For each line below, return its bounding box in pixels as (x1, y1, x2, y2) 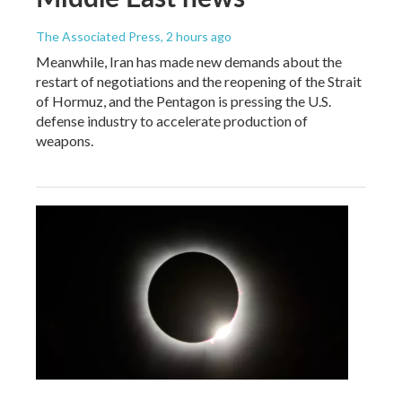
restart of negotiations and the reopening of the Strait (36, 72, 362, 90)
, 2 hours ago (161, 28, 232, 44)
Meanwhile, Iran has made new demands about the (36, 52, 342, 70)
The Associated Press (36, 28, 161, 44)
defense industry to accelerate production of (36, 111, 308, 129)
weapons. (36, 131, 93, 149)
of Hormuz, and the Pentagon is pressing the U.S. (36, 92, 331, 109)
